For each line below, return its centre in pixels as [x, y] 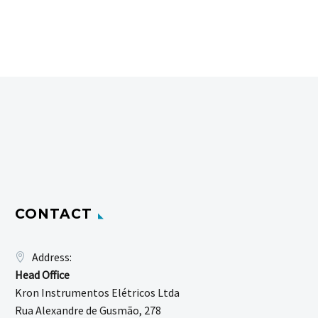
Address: [52, 257]
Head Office [42, 275]
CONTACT [54, 214]
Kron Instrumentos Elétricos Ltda [97, 293]
